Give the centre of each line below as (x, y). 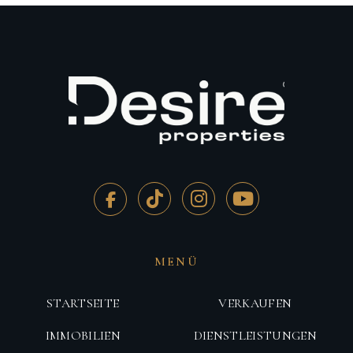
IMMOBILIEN (83, 336)
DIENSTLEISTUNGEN (255, 336)
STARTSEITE (83, 304)
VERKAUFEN (255, 304)
